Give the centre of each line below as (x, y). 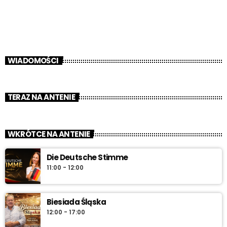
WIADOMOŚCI (33, 60)
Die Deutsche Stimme (87, 158)
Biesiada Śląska (76, 202)
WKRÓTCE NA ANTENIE (49, 134)
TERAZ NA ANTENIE (41, 97)
